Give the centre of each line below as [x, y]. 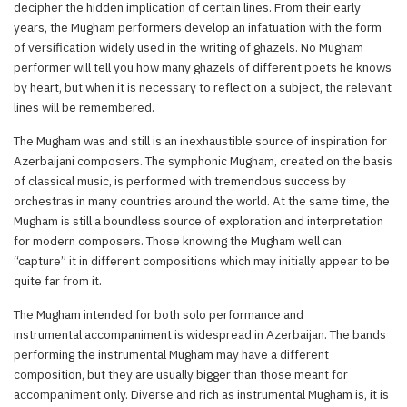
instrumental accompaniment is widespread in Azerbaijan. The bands [200, 334]
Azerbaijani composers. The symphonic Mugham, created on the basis [203, 160]
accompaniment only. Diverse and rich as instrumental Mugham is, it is [201, 394]
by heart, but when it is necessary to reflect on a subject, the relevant [203, 87]
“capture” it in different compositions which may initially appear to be [202, 260]
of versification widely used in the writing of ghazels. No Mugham [189, 47]
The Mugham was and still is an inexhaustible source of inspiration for [200, 140]
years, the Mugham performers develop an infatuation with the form [198, 27]
